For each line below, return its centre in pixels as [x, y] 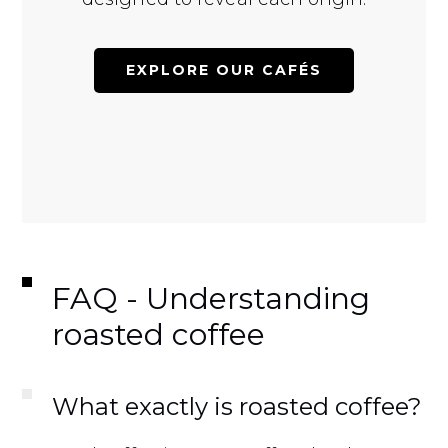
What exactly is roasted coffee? [237, 407]
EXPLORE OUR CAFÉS [224, 70]
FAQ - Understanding [211, 299]
